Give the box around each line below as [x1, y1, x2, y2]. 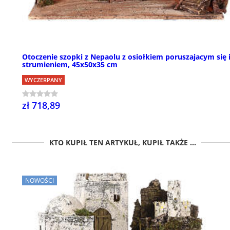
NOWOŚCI [25, 176, 54, 185]
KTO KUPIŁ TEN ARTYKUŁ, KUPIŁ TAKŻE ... [49, 138, 196, 148]
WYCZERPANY [25, 76, 62, 84]
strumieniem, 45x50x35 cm [22, 60, 118, 70]
